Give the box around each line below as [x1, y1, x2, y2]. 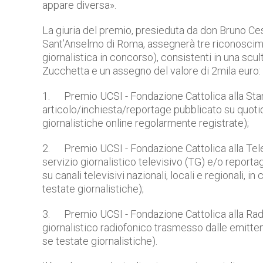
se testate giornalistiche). [42, 234, 157, 247]
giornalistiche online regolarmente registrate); [42, 116, 249, 129]
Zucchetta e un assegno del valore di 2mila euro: [42, 64, 261, 77]
